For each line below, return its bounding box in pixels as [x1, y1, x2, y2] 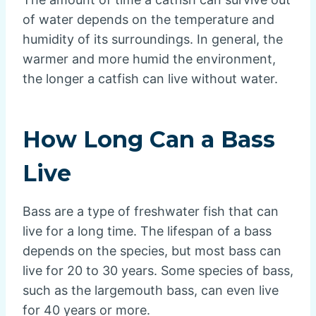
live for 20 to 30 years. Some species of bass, [23, 263, 293, 279]
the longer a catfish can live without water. [23, 71, 278, 87]
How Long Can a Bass [23, 126, 275, 154]
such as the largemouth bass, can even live [23, 283, 279, 298]
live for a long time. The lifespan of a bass [23, 224, 272, 239]
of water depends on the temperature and [23, 12, 274, 28]
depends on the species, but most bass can [23, 243, 281, 259]
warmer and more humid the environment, [23, 51, 276, 67]
